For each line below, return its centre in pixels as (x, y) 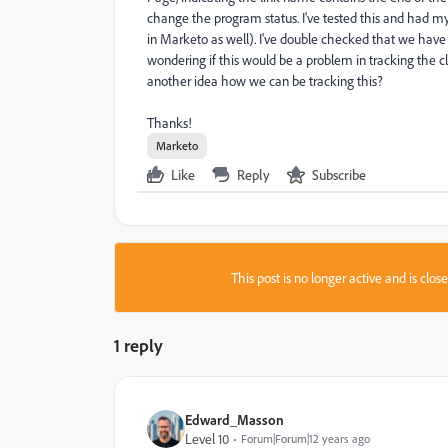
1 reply (138, 345)
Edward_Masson (234, 419)
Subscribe (339, 174)
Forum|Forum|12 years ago (305, 438)
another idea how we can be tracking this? (265, 80)
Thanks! (169, 122)
